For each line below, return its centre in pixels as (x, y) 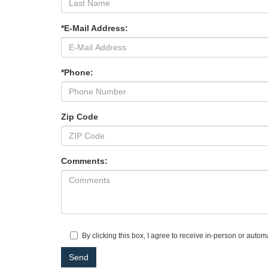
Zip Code (80, 117)
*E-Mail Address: (95, 28)
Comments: (84, 161)
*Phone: (77, 73)
